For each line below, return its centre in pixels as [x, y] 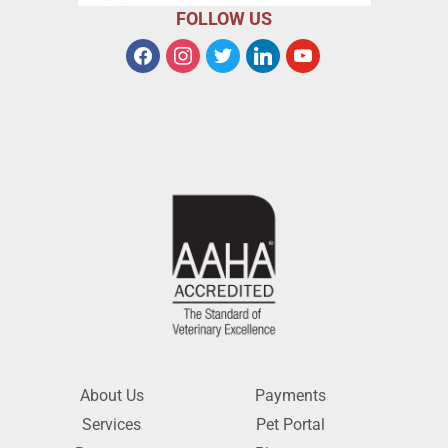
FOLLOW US [224, 19]
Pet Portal [290, 424]
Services [111, 424]
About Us [111, 395]
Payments [290, 395]
